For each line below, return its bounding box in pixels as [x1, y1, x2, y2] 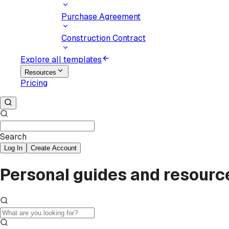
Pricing [20, 78, 48, 88]
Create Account [31, 144, 77, 152]
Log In [4, 144, 22, 152]
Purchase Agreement [61, 11, 141, 22]
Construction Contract [61, 33, 146, 43]
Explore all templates [20, 54, 102, 65]
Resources [25, 68, 56, 76]
